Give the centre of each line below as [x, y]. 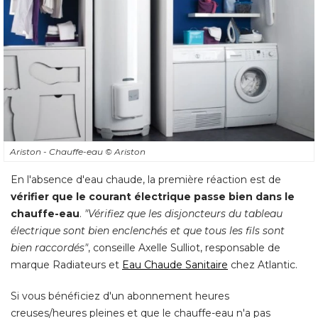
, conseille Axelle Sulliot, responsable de [184, 247]
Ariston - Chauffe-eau [57, 151]
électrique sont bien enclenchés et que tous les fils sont [148, 230]
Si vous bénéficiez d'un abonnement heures [120, 296]
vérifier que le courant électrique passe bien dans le [153, 196]
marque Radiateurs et [66, 264]
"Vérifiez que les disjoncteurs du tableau [183, 213]
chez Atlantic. [263, 264]
